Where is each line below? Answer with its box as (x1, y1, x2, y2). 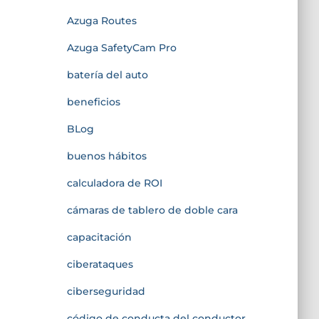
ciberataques (66, 257, 133, 271)
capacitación (66, 230, 132, 244)
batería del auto (66, 68, 148, 81)
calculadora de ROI (66, 176, 162, 189)
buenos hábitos (66, 149, 147, 162)
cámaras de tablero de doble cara (66, 203, 238, 216)
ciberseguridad (66, 284, 145, 298)
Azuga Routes (66, 14, 137, 27)
